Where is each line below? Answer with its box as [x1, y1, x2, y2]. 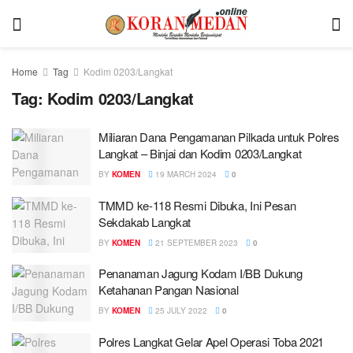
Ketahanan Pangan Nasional [98, 281, 239, 298]
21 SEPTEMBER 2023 [153, 236, 238, 248]
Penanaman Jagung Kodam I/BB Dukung [98, 265, 303, 281]
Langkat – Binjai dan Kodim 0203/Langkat [98, 145, 302, 162]
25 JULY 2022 [153, 305, 207, 316]
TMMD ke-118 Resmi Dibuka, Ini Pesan [98, 196, 296, 214]
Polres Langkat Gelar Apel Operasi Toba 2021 [98, 333, 325, 350]
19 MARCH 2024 [153, 169, 217, 180]
